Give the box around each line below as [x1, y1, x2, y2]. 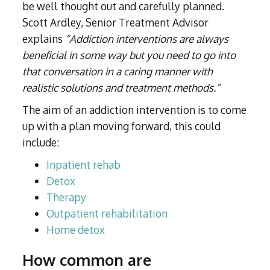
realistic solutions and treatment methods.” [22, 81, 221, 95]
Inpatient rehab [46, 158, 121, 172]
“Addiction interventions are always [65, 32, 229, 46]
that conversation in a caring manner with [22, 64, 213, 78]
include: [22, 136, 60, 149]
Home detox [46, 223, 105, 237]
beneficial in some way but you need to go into [22, 48, 236, 62]
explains [22, 32, 66, 46]
